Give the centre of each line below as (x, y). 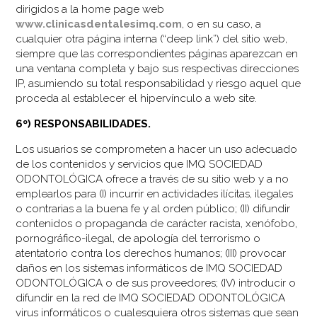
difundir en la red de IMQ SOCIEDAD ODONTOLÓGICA (151, 298)
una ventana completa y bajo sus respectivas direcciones (157, 68)
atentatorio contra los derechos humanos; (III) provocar (151, 253)
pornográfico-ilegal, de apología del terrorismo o (138, 238)
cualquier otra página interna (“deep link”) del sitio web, (152, 39)
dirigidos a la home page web (90, 9)
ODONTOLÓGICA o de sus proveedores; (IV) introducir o (156, 283)
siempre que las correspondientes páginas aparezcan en (157, 53)
